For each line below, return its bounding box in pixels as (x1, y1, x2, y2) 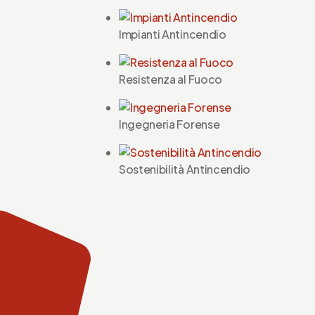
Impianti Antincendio (119, 27, 226, 42)
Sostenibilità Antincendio (119, 162, 250, 177)
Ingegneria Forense (119, 117, 220, 132)
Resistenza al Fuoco (119, 72, 222, 87)
